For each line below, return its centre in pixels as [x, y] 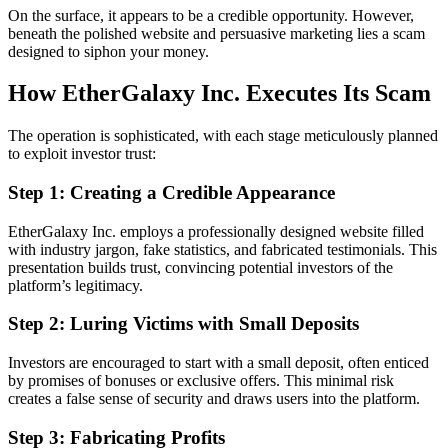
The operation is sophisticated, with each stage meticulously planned [223, 136]
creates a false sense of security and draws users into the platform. [214, 399]
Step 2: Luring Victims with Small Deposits [183, 324]
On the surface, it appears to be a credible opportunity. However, [211, 15]
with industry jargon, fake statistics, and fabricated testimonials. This [222, 249]
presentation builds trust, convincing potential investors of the [200, 267]
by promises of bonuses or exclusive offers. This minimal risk [201, 381]
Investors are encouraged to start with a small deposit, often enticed [218, 363]
